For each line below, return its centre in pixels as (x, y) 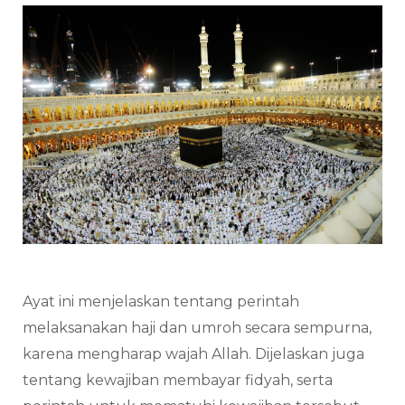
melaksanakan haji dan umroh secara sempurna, (197, 327)
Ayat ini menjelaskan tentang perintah (161, 301)
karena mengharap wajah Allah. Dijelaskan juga (193, 353)
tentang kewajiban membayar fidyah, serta (178, 380)
